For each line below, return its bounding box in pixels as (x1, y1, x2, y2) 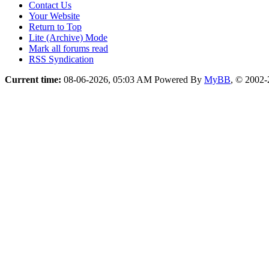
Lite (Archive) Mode (29, 32, 107, 43)
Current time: (5, 74, 61, 85)
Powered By (154, 74, 204, 85)
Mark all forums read (29, 43, 108, 53)
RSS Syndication (29, 53, 94, 64)
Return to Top (29, 21, 82, 32)
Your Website (29, 10, 80, 21)
